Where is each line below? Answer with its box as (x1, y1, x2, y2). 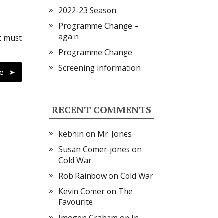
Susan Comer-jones (58, 144, 130, 155)
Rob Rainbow (58, 170, 107, 181)
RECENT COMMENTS (51, 103, 151, 116)
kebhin (58, 128, 84, 139)
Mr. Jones (97, 128, 132, 139)
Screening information (58, 62, 141, 73)
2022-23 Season (58, 5, 116, 16)
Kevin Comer (58, 186, 105, 197)
